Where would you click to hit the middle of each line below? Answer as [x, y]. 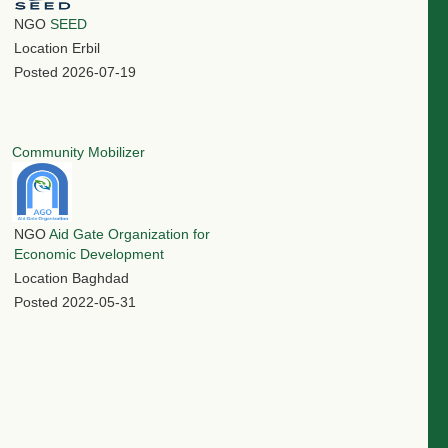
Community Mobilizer [78, 152]
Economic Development [89, 254]
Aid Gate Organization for [129, 234]
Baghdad [100, 278]
